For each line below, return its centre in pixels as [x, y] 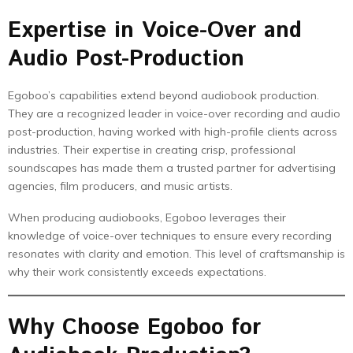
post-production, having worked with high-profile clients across [173, 132]
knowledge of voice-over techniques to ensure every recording [170, 236]
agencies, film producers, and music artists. [120, 186]
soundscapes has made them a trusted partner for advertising [172, 168]
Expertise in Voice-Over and [155, 31]
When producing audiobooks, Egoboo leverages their [147, 217]
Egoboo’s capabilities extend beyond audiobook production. [163, 95]
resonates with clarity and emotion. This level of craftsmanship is [176, 254]
